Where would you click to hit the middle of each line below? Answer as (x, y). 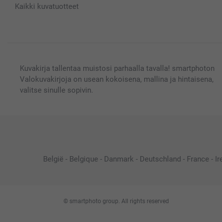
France (198, 159)
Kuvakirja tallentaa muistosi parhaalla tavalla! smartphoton (117, 68)
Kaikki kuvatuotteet (47, 6)
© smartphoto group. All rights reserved (116, 201)
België (53, 159)
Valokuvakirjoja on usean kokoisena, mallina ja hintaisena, (117, 79)
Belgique (84, 159)
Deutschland (160, 159)
